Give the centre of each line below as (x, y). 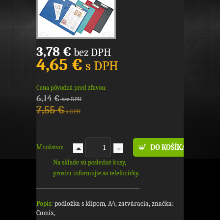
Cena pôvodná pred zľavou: (71, 88)
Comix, (46, 213)
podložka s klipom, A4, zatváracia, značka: (113, 204)
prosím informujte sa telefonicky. (96, 173)
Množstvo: (50, 147)
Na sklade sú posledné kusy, (90, 163)
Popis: (45, 204)
